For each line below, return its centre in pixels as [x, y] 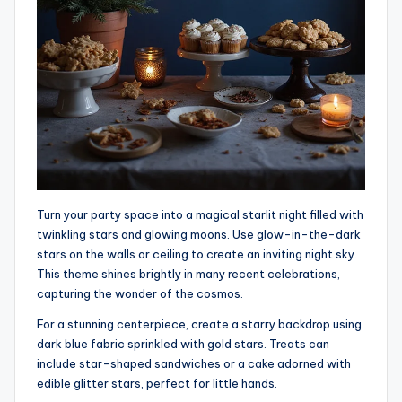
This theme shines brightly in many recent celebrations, [188, 273]
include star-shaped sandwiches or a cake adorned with [194, 363]
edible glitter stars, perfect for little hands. [157, 383]
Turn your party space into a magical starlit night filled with [200, 214]
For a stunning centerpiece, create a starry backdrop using [199, 323]
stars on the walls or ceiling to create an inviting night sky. [197, 253]
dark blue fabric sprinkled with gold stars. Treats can [183, 343]
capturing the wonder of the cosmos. [140, 293]
